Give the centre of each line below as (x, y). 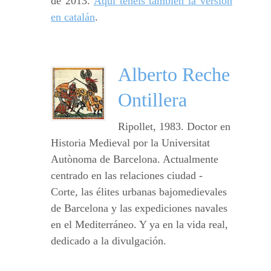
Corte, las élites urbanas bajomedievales (139, 192)
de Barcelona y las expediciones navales (139, 208)
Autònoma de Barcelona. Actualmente (135, 159)
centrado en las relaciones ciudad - (127, 176)
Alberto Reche (174, 75)
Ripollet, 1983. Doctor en (174, 127)
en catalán (73, 17)
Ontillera (152, 100)
